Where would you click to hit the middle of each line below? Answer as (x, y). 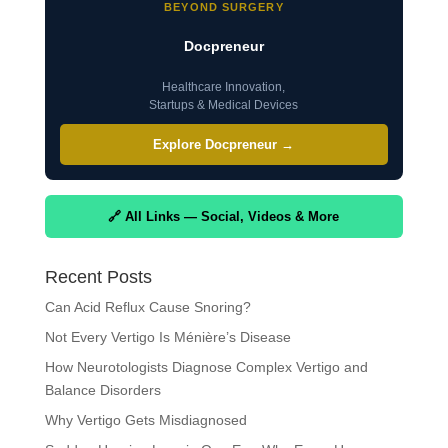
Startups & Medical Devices (224, 105)
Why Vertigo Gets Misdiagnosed (145, 420)
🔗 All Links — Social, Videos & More (224, 216)
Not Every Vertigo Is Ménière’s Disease (167, 337)
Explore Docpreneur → (224, 144)
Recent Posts (98, 277)
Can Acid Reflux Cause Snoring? (147, 307)
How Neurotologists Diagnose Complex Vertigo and (206, 367)
